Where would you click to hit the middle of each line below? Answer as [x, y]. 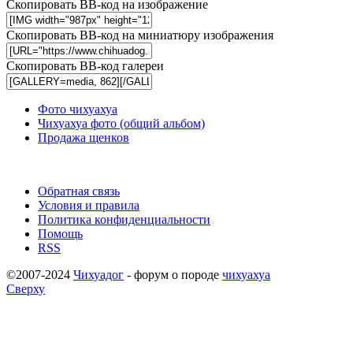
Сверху [26, 288]
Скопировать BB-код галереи [85, 65]
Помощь [60, 233]
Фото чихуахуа [78, 109]
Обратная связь [79, 191]
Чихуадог [98, 274]
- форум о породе [173, 274]
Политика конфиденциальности [124, 219]
